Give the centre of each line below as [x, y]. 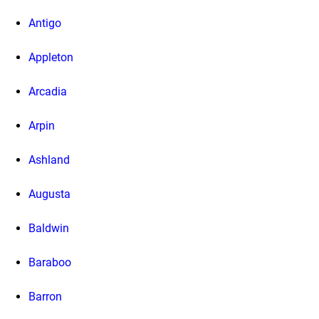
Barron [45, 297]
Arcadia [48, 92]
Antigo [45, 23]
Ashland [49, 160]
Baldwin [49, 229]
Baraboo [50, 263]
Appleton [51, 58]
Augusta [49, 194]
